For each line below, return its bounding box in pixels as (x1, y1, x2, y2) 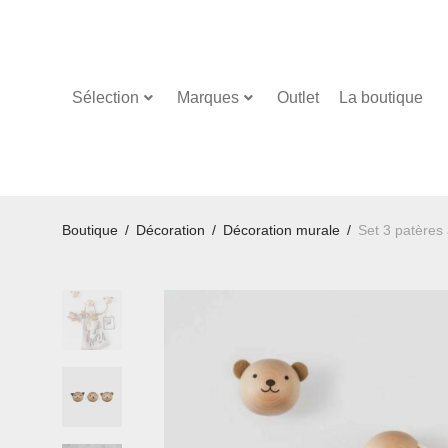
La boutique (339, 89, 423, 106)
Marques (177, 89, 239, 106)
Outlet (277, 89, 319, 106)
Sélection (72, 89, 139, 106)
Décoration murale (223, 222, 340, 238)
